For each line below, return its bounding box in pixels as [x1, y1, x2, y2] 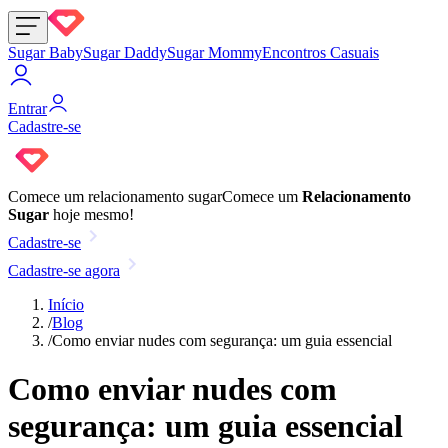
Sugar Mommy [167, 44, 262, 61]
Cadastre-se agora [8, 262, 120, 279]
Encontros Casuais [262, 44, 379, 61]
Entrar [8, 100, 47, 117]
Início [48, 296, 84, 313]
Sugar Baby [8, 44, 83, 61]
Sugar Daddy [83, 44, 167, 61]
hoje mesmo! [49, 206, 134, 223]
